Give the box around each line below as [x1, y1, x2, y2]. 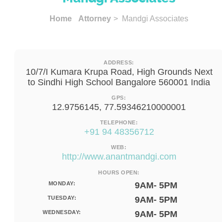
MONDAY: [48, 180, 76, 186]
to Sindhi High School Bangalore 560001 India [28, 77, 210, 87]
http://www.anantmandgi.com [61, 152, 176, 162]
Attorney [78, 14, 111, 23]
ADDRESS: [104, 59, 134, 65]
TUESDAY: [47, 195, 77, 201]
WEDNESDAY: [43, 209, 81, 215]
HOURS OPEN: [98, 169, 140, 175]
